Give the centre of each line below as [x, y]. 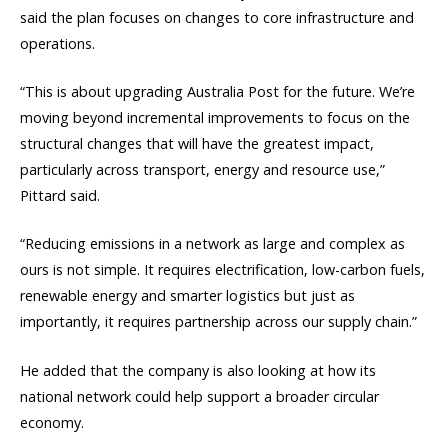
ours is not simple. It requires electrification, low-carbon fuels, [222, 270]
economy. [52, 422]
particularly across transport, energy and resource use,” [202, 170]
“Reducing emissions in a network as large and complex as [212, 244]
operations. [57, 43]
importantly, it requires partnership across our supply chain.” [218, 322]
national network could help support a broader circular [199, 396]
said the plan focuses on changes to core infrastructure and [217, 17]
